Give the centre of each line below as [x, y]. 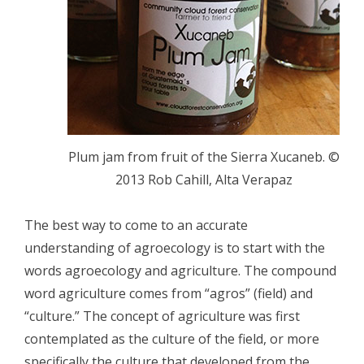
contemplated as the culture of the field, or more [172, 338]
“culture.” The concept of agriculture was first [162, 316]
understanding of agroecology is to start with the [175, 247]
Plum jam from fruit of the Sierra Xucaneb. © [204, 156]
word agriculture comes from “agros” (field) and [169, 293]
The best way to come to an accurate [136, 225]
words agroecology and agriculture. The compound [180, 270]
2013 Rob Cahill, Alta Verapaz [204, 179]
